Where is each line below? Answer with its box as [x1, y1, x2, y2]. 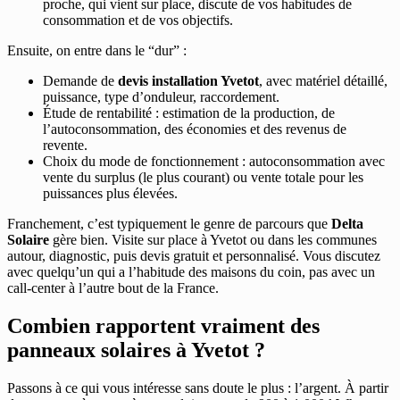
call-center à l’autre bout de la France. [7, 279, 219, 296]
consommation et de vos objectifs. [43, 12, 233, 28]
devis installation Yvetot [118, 72, 259, 88]
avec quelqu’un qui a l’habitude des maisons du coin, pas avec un [7, 263, 375, 279]
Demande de [43, 72, 118, 88]
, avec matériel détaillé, [259, 72, 387, 88]
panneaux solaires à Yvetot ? [7, 337, 265, 362]
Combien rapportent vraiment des [7, 313, 320, 337]
